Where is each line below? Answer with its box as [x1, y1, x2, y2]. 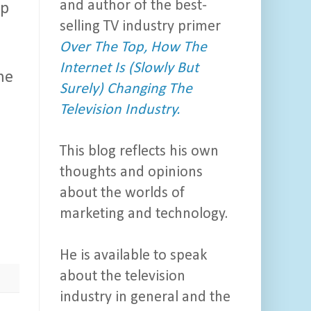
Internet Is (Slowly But [60, 60, 199, 77]
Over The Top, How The [60, 40, 207, 56]
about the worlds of [60, 185, 185, 202]
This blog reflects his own [60, 144, 219, 160]
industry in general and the [60, 289, 230, 306]
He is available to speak [60, 248, 207, 264]
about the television [60, 269, 185, 285]
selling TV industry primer [60, 19, 221, 35]
